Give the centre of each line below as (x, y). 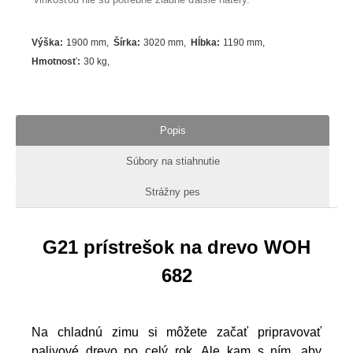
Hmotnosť (55, 62)
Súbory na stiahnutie (173, 161)
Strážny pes (173, 191)
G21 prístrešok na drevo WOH (176, 247)
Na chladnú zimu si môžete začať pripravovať (176, 332)
